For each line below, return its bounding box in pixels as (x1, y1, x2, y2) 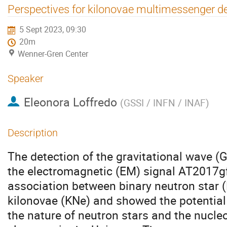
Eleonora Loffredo (23, 94, 117, 110)
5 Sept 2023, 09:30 (19, 24, 87, 35)
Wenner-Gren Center (18, 49, 88, 60)
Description (8, 127, 58, 139)
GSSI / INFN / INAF (123, 96, 206, 109)
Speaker (8, 72, 44, 85)
